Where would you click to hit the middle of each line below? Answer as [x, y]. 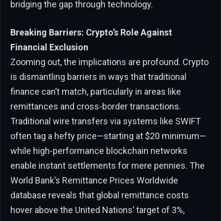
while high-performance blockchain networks [99, 151]
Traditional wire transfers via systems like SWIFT [106, 121]
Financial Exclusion [49, 47]
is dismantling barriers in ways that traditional [98, 77]
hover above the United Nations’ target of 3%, [97, 210]
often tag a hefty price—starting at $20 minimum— [108, 136]
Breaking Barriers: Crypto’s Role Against [91, 33]
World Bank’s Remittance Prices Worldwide [94, 181]
